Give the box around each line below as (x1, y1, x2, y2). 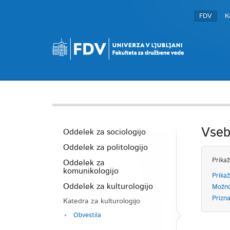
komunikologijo (63, 167, 119, 175)
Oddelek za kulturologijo (63, 182, 153, 190)
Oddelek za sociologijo (63, 128, 146, 136)
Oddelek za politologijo (63, 143, 148, 151)
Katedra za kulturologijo (63, 198, 140, 205)
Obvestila (73, 212, 101, 219)
